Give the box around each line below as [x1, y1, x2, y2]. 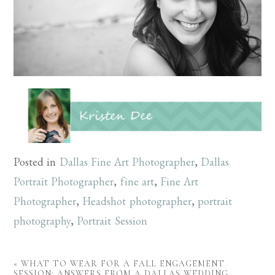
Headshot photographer [82, 194, 192, 209]
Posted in [14, 155, 60, 169]
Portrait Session [77, 214, 147, 228]
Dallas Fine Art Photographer [59, 155, 195, 169]
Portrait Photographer [14, 174, 114, 189]
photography [14, 214, 71, 228]
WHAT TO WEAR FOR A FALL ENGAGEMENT [21, 258, 225, 269]
